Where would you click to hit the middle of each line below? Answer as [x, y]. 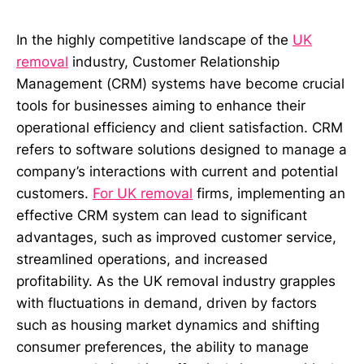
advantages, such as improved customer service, [176, 237]
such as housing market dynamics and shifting [168, 325]
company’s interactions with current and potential [177, 171]
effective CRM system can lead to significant [162, 215]
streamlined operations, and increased [142, 259]
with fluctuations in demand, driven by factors [167, 303]
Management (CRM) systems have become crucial [180, 83]
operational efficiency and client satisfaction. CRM [180, 127]
